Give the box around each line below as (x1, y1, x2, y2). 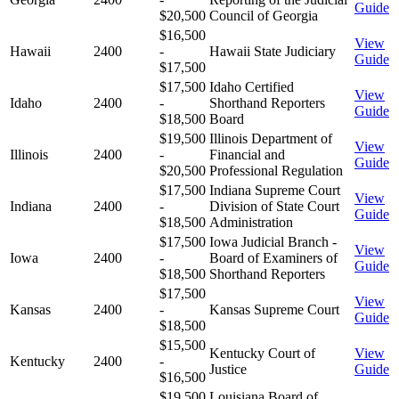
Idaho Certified (209, 78, 294, 94)
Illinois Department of (209, 130, 332, 146)
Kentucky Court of (209, 345, 315, 361)
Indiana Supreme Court (209, 182, 340, 198)
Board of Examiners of (209, 249, 338, 265)
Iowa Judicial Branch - (209, 233, 337, 249)
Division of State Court (209, 198, 339, 214)
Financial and (209, 146, 285, 162)
